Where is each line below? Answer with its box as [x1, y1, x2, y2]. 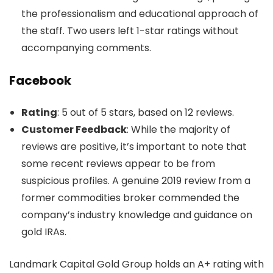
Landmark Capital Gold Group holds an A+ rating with [9, 257, 264, 272]
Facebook [9, 72, 71, 90]
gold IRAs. [21, 225, 66, 239]
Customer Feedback [21, 122, 127, 137]
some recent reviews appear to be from [21, 157, 215, 171]
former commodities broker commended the [21, 191, 239, 205]
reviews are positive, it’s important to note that [21, 140, 247, 154]
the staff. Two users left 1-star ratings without [21, 24, 239, 38]
